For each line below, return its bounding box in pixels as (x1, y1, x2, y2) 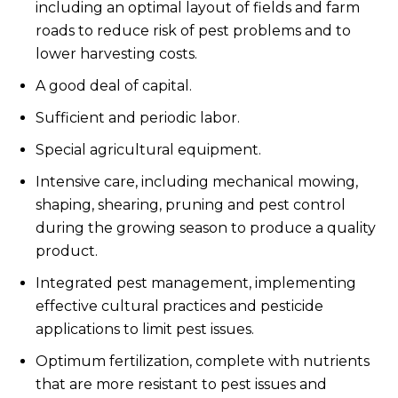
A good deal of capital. (36, 77, 192, 94)
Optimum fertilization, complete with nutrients (36, 353, 370, 370)
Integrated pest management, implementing (36, 275, 356, 291)
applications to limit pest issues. (36, 321, 254, 338)
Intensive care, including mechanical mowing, (36, 173, 358, 190)
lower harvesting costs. (36, 45, 197, 62)
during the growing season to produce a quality (36, 219, 376, 236)
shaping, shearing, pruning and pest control (36, 196, 346, 213)
